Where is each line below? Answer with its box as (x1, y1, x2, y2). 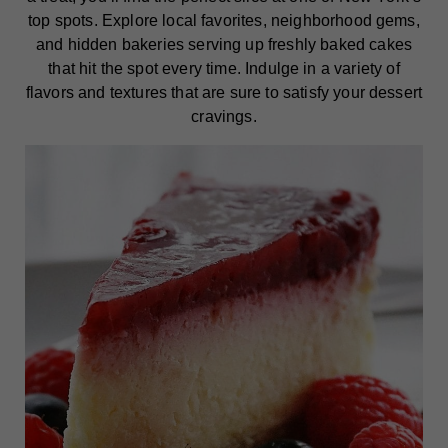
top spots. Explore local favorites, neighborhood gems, (28, 12, 420, 29)
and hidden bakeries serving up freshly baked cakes (35, 36, 412, 53)
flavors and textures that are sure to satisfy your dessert (25, 84, 423, 101)
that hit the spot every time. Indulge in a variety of (48, 60, 400, 77)
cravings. (191, 108, 257, 125)
